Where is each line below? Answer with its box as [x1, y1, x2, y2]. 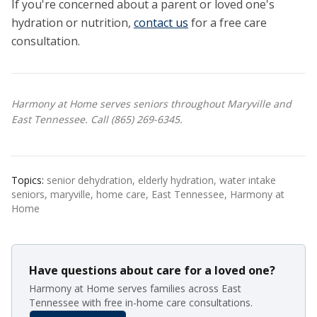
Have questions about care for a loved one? [29, 263, 275, 278]
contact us [134, 15, 188, 30]
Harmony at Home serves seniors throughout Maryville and [11, 97, 292, 110]
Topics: [11, 173, 47, 187]
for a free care [188, 15, 267, 30]
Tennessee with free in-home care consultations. [29, 296, 253, 309]
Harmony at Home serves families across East [29, 282, 241, 295]
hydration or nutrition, [11, 15, 134, 30]
